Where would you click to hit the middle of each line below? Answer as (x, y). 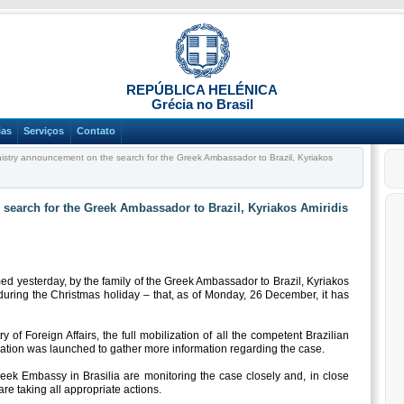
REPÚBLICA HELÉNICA (202, 90)
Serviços (44, 131)
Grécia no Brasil (202, 104)
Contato (96, 131)
